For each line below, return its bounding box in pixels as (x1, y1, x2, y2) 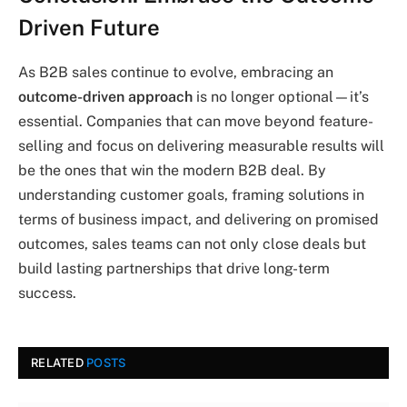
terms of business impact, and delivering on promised (18, 211, 379, 228)
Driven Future (18, 15, 160, 40)
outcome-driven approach (18, 88, 193, 105)
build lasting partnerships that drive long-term (18, 260, 330, 277)
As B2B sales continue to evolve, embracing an (18, 64, 333, 81)
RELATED (31, 355, 87, 370)
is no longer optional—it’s (193, 88, 369, 105)
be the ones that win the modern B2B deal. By (18, 162, 326, 179)
